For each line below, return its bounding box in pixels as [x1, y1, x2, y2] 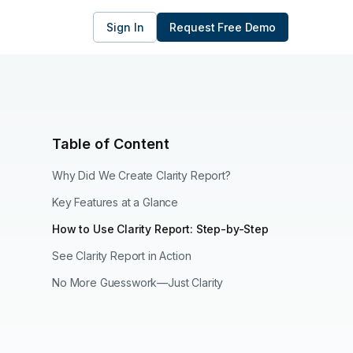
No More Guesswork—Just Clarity [52, 276, 224, 289]
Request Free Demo [169, 20, 276, 34]
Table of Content [52, 136, 169, 152]
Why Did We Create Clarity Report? [52, 169, 231, 182]
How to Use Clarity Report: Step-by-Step [52, 222, 269, 236]
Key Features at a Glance [52, 195, 179, 209]
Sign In [106, 20, 144, 34]
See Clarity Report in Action [52, 249, 191, 262]
